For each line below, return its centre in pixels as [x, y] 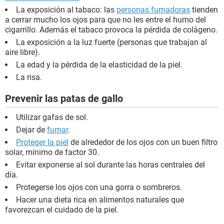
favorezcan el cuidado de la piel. [62, 210]
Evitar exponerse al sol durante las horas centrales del [110, 165]
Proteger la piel [42, 142]
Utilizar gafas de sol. [52, 117]
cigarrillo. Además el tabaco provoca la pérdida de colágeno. [111, 30]
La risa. [29, 77]
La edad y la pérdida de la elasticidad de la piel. [99, 65]
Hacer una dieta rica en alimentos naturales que [100, 200]
